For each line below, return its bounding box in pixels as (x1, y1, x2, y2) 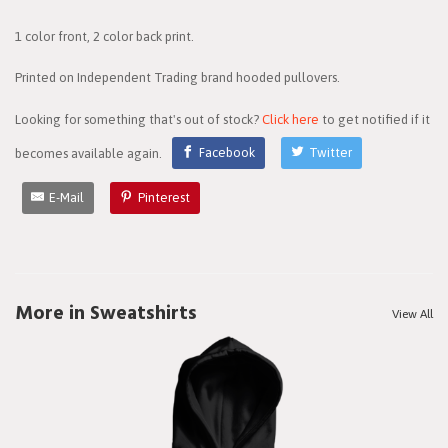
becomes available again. (15, 145, 165, 161)
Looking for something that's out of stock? (15, 111, 262, 127)
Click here (262, 111, 319, 127)
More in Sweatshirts (15, 298, 197, 331)
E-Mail (49, 190, 85, 206)
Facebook (199, 145, 256, 161)
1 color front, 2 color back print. (15, 28, 194, 44)
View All (392, 307, 433, 322)
